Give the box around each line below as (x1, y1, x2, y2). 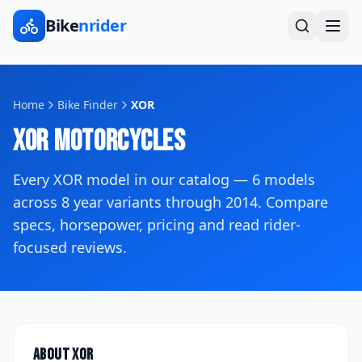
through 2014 (162, 192, 258, 212)
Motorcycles (48, 124, 186, 159)
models (260, 170, 315, 189)
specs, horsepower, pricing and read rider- (13, 215, 301, 234)
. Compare (258, 192, 328, 212)
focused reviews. (13, 238, 127, 257)
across (13, 192, 61, 212)
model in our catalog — (82, 170, 252, 189)
